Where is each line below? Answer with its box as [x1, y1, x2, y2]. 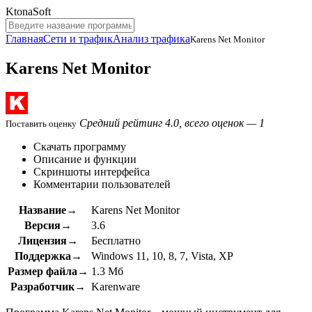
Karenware [91, 280, 140, 292]
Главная [6, 33, 43, 45]
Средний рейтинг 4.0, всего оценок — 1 [79, 116, 265, 129]
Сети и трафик [43, 33, 113, 45]
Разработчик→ [10, 280, 86, 292]
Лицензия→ [18, 234, 78, 247]
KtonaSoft [6, 6, 51, 17]
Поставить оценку [6, 118, 77, 129]
